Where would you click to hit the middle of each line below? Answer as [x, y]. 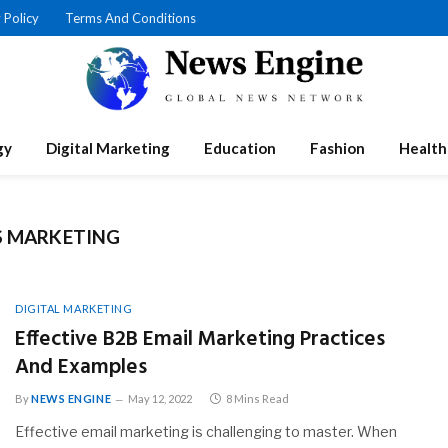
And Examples [81, 367]
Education [240, 148]
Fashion [337, 148]
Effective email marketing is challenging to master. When [206, 431]
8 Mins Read [258, 398]
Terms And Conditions [130, 17]
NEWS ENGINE [71, 398]
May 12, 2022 [160, 398]
